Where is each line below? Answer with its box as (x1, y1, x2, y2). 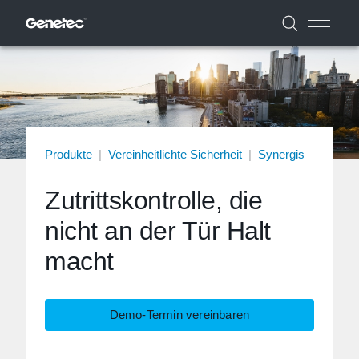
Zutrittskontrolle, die (45, 186, 262, 215)
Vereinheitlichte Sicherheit (108, 147, 242, 161)
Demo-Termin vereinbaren (109, 308, 250, 321)
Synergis (258, 147, 305, 161)
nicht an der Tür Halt (45, 216, 271, 245)
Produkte (45, 147, 92, 161)
